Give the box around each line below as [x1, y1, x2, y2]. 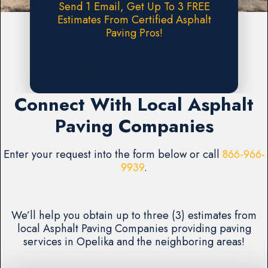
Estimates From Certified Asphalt [57, 11, 211, 28]
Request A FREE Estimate [68, 63, 200, 80]
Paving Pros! [105, 25, 163, 41]
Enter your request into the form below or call [3, 145, 223, 162]
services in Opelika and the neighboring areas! [23, 233, 245, 250]
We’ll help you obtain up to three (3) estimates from [11, 207, 257, 224]
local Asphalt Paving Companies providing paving [17, 220, 251, 237]
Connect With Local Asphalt [14, 91, 254, 118]
